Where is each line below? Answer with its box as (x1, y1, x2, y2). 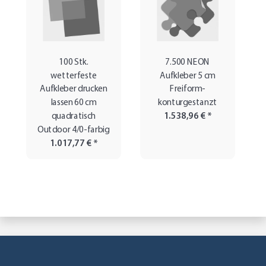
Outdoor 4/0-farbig (37, 125, 110, 135)
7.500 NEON (165, 58, 210, 67)
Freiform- (170, 85, 205, 94)
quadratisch (51, 112, 96, 121)
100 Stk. (59, 58, 88, 67)
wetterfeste (50, 71, 97, 81)
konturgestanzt (158, 98, 217, 108)
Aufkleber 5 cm (160, 71, 216, 81)
